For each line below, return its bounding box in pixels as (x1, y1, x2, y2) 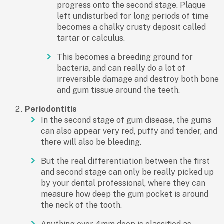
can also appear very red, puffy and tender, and (41, 126, 217, 136)
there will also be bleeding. (41, 137, 141, 147)
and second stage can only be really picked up (41, 167, 214, 177)
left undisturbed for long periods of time (57, 11, 209, 21)
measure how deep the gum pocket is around (41, 189, 208, 199)
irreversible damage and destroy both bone (57, 74, 219, 84)
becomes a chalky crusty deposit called (57, 22, 206, 32)
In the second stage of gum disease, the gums (41, 115, 211, 125)
